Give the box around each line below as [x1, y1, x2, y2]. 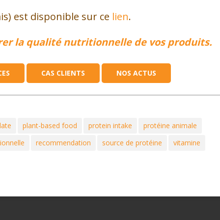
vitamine [173, 138, 200, 147]
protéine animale [143, 121, 197, 130]
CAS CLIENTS [41, 68, 85, 78]
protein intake [88, 121, 132, 130]
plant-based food [23, 121, 77, 130]
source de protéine [102, 138, 162, 147]
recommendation [36, 138, 91, 147]
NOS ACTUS [116, 68, 156, 78]
